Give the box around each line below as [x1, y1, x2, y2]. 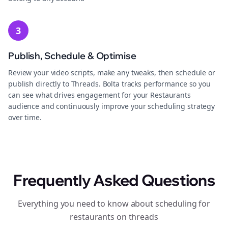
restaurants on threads [70, 211, 158, 222]
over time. [8, 112, 42, 122]
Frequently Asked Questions [13, 170, 215, 190]
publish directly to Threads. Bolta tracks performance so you [8, 79, 211, 89]
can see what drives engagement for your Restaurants [8, 90, 191, 100]
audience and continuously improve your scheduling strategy [8, 101, 215, 111]
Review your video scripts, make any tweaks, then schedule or [8, 68, 215, 77]
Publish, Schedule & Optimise [8, 50, 136, 62]
